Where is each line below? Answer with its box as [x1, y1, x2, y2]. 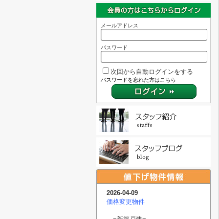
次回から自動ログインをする [110, 68, 193, 75]
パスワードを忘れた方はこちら [101, 77, 176, 83]
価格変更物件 [107, 198, 145, 205]
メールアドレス [101, 22, 138, 28]
